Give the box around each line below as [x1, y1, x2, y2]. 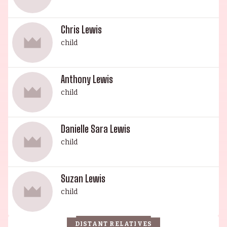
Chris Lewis [61, 23, 102, 35]
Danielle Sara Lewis [61, 123, 130, 135]
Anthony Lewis [61, 73, 113, 85]
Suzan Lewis [61, 172, 105, 184]
